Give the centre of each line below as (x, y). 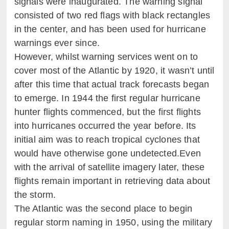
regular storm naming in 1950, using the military (113, 222)
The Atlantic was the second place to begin (103, 209)
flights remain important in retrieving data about (112, 181)
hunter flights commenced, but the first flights (107, 112)
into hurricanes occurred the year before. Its (105, 126)
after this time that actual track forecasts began (112, 84)
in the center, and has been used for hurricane (110, 29)
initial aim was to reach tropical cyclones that (107, 140)
